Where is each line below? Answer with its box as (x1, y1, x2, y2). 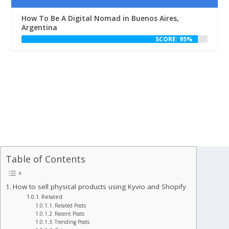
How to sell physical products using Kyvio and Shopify (12, 182, 186, 192)
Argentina (21, 22, 58, 32)
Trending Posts (54, 218, 89, 226)
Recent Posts (54, 210, 84, 218)
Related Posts (54, 202, 86, 210)
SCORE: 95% (155, 34, 193, 43)
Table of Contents (6, 153, 85, 166)
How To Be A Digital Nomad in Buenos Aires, (21, 13, 179, 23)
